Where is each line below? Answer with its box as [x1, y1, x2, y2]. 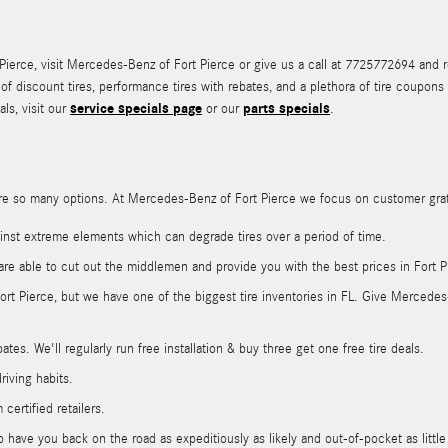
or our [202, 101, 243, 118]
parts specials [243, 100, 330, 118]
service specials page [70, 100, 202, 118]
